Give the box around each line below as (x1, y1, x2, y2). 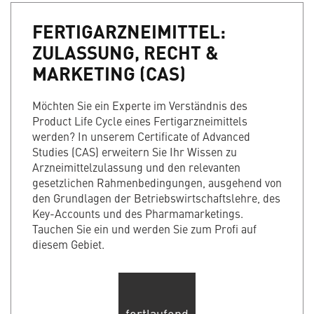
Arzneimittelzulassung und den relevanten (32, 159, 240, 175)
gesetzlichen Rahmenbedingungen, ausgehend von (32, 175, 282, 191)
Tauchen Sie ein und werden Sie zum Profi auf (32, 221, 257, 237)
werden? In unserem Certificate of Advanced (32, 128, 250, 144)
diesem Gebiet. (32, 236, 104, 252)
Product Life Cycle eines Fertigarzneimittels (32, 113, 247, 129)
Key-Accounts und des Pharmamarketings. (32, 205, 243, 221)
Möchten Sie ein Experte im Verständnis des (32, 97, 247, 114)
